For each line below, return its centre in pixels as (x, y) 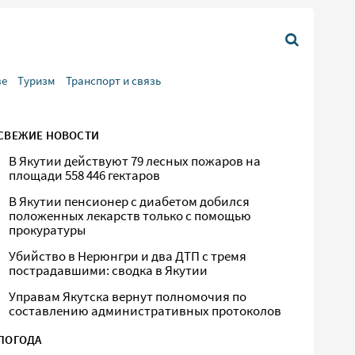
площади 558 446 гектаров (85, 176)
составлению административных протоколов (145, 311)
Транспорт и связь (113, 80)
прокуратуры (48, 230)
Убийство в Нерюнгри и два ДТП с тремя (128, 256)
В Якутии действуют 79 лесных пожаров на (135, 161)
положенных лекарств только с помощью (130, 216)
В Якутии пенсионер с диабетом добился (130, 202)
